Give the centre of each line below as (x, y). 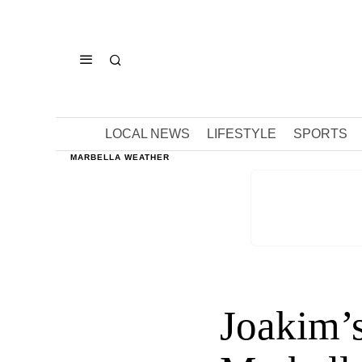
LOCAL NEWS (147, 134)
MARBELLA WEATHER (120, 157)
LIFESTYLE (241, 134)
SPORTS (320, 134)
